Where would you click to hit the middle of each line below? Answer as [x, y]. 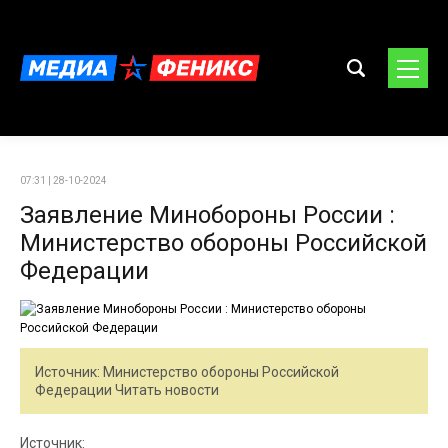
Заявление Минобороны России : [207, 215]
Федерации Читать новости [127, 390]
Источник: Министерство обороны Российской [187, 372]
